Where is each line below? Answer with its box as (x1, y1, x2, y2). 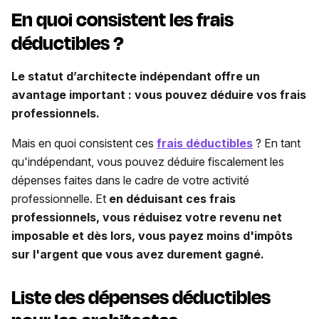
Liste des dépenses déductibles (11, 283, 271, 312)
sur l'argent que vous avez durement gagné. (11, 246, 264, 261)
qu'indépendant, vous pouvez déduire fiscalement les (11, 154, 284, 169)
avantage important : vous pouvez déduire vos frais (11, 87, 306, 102)
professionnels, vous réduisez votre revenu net (11, 209, 282, 224)
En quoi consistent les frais (11, 5, 234, 34)
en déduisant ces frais (109, 191, 236, 206)
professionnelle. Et (11, 191, 109, 206)
